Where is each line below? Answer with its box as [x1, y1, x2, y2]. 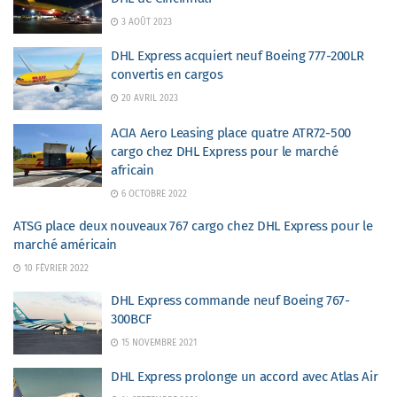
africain [111, 161, 154, 178]
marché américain [13, 236, 118, 253]
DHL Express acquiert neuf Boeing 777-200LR [111, 48, 364, 64]
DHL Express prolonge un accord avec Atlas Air [111, 369, 378, 385]
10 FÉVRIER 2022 [21, 262, 89, 274]
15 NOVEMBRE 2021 [119, 337, 197, 348]
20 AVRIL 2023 [119, 93, 178, 104]
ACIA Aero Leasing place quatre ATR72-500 [111, 124, 351, 141]
